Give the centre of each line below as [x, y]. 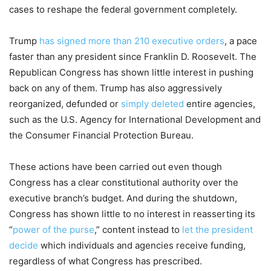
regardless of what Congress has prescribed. [106, 261]
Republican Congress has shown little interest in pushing [131, 73]
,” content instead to [138, 230]
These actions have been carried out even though [116, 167]
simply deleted [152, 104]
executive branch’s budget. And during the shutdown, [123, 198]
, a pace [241, 41]
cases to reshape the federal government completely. [123, 10]
